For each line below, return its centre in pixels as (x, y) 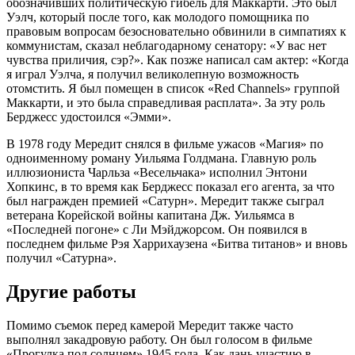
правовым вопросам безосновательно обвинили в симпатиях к (176, 32)
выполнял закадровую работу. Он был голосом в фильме (159, 339)
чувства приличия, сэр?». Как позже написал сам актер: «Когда (177, 60)
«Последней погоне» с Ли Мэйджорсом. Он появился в (157, 230)
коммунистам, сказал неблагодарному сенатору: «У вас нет (166, 46)
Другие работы (71, 291)
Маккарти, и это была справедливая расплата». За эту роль (166, 103)
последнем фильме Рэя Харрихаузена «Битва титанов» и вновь (177, 244)
